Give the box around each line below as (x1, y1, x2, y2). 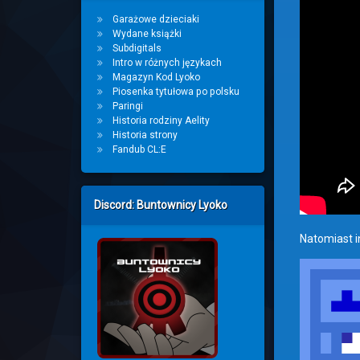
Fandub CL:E (112, 144, 166, 155)
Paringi (112, 100, 143, 112)
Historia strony (112, 129, 178, 141)
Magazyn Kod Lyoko (112, 72, 200, 83)
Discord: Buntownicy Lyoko (93, 198, 227, 211)
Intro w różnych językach (112, 57, 222, 68)
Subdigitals (112, 43, 162, 54)
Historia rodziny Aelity (112, 115, 210, 126)
